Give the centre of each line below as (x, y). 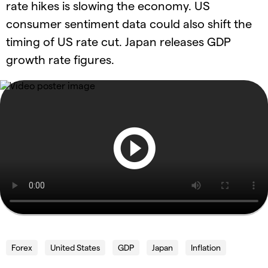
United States (75, 248)
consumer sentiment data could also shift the (129, 24)
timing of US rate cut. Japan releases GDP (118, 42)
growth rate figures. (60, 60)
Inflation (206, 248)
